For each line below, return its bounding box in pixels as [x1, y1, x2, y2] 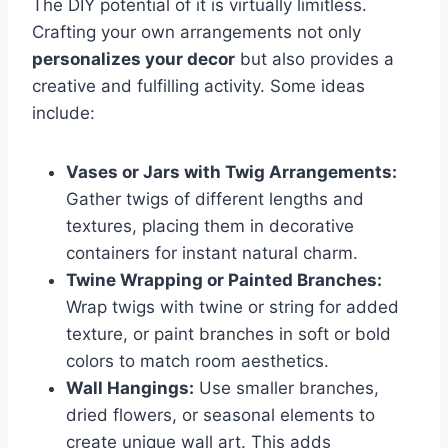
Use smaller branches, [194, 378, 379, 399]
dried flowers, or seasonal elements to [66, 405, 375, 426]
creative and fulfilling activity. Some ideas [32, 76, 365, 97]
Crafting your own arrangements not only [32, 22, 361, 43]
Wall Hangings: [66, 378, 194, 399]
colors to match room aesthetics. [66, 351, 329, 372]
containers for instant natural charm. [66, 243, 358, 264]
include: [32, 103, 95, 124]
